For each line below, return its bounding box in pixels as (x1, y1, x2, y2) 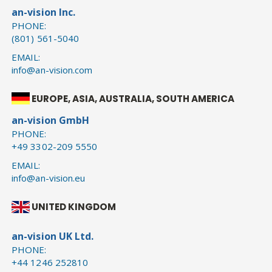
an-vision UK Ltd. (12, 229, 94, 243)
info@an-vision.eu (12, 172, 86, 185)
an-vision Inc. (12, 5, 76, 19)
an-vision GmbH (12, 114, 90, 127)
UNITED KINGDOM (32, 200, 117, 214)
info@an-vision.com (12, 63, 93, 76)
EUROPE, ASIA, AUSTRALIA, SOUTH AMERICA (32, 92, 235, 105)
